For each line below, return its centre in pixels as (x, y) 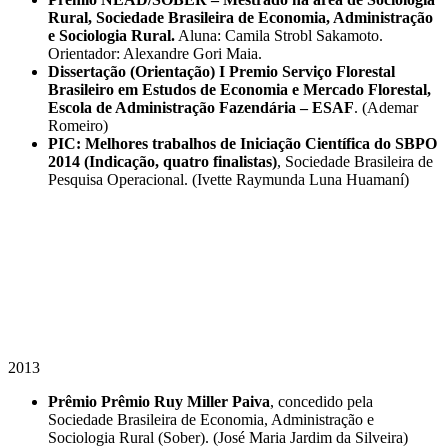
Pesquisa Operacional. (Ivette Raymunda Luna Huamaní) (228, 179)
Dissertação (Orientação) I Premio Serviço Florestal (221, 71)
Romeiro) (78, 125)
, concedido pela (321, 401)
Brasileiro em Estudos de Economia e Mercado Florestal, (239, 89)
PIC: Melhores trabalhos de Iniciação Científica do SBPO (242, 143)
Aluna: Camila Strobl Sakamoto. (279, 35)
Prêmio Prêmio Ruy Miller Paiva (159, 401)
